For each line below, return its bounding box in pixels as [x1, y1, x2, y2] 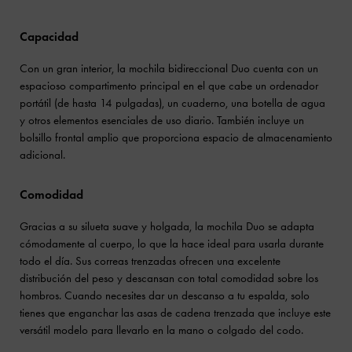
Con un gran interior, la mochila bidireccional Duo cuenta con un [20, 61, 318, 76]
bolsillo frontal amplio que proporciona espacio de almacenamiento [20, 130, 332, 145]
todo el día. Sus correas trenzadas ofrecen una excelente [20, 254, 280, 269]
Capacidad [20, 29, 79, 45]
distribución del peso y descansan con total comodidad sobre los [20, 271, 318, 286]
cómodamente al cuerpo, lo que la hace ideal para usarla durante [20, 236, 324, 251]
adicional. [20, 148, 65, 163]
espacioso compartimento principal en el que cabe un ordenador [20, 79, 318, 93]
